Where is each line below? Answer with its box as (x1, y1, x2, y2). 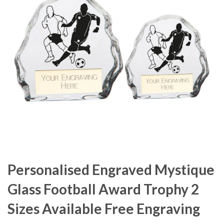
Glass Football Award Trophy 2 (7, 180, 199, 197)
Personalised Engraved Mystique (7, 161, 214, 178)
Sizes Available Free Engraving (7, 200, 200, 217)
